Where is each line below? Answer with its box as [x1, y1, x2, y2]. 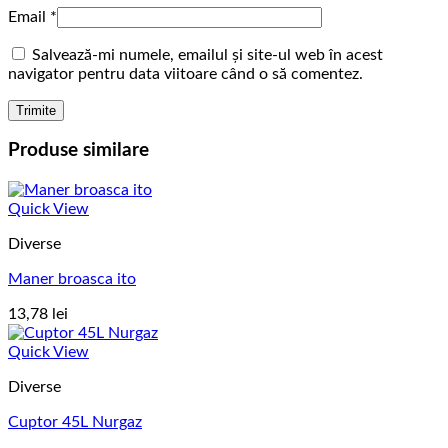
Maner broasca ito [8, 271, 136, 288]
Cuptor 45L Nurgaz [8, 414, 142, 431]
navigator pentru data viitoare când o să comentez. [8, 65, 363, 82]
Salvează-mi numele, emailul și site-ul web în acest [32, 46, 383, 63]
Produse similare [8, 141, 149, 161]
